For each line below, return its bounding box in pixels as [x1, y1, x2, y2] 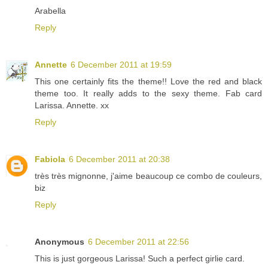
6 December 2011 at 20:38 [69, 154, 170, 164]
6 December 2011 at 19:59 [71, 59, 172, 69]
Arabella [35, 5, 66, 16]
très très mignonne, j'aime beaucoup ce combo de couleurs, [35, 170, 262, 181]
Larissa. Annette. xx [35, 100, 109, 110]
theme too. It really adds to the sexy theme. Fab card [35, 88, 262, 98]
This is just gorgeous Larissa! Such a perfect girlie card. [35, 253, 245, 263]
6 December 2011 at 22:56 [88, 236, 189, 246]
